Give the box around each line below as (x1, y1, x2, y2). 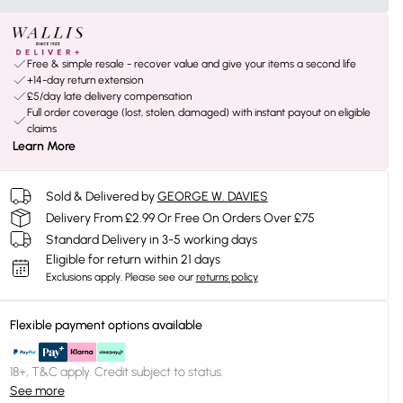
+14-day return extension (26, 74, 143, 86)
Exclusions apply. (45, 271, 122, 283)
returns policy (195, 271, 258, 283)
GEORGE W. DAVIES (157, 188, 268, 204)
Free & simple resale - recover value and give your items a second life (26, 58, 356, 70)
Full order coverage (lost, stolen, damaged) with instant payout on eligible (26, 106, 371, 119)
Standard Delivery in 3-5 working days (45, 231, 257, 247)
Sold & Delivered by (45, 188, 155, 204)
